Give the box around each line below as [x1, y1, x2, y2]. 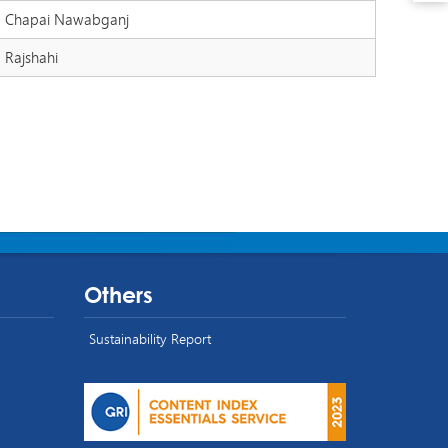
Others [83, 282, 153, 309]
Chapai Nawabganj [4, 8, 129, 30]
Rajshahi [4, 46, 58, 68]
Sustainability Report [88, 328, 211, 350]
